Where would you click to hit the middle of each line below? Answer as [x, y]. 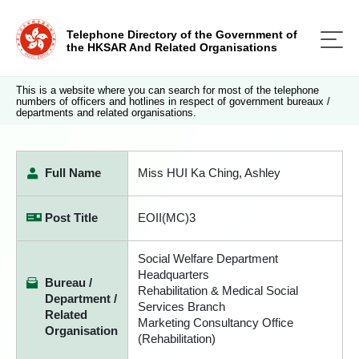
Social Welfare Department [208, 258]
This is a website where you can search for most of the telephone [167, 90]
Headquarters [173, 274]
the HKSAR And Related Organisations [172, 47]
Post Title [71, 218]
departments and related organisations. [106, 113]
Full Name [73, 173]
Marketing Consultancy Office [216, 323]
